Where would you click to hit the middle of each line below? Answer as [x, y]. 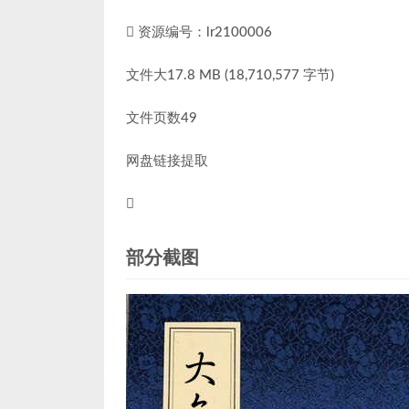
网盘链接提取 [167, 161]
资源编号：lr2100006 [203, 32]
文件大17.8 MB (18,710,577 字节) [230, 75]
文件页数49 [162, 118]
